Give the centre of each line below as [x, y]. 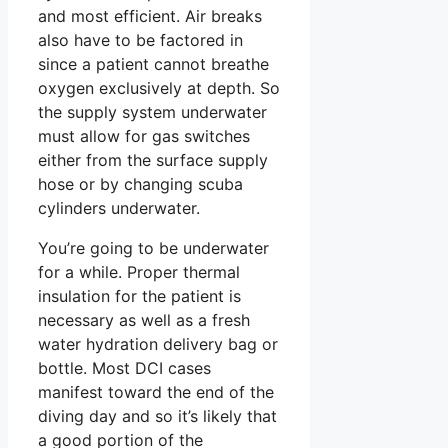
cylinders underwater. [119, 207]
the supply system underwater [152, 111]
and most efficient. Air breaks [150, 15]
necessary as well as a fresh [144, 319]
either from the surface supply [153, 159]
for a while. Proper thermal [139, 271]
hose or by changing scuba [140, 183]
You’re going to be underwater [153, 247]
